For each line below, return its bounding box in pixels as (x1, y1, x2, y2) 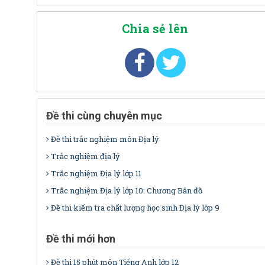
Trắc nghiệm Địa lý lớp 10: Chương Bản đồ (51, 185, 202, 196)
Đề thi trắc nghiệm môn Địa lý (51, 134, 159, 145)
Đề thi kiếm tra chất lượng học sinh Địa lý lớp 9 (51, 202, 219, 214)
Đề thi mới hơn (46, 232, 115, 245)
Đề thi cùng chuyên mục (46, 109, 162, 122)
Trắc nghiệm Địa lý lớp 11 (51, 168, 141, 179)
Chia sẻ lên (122, 21, 188, 37)
